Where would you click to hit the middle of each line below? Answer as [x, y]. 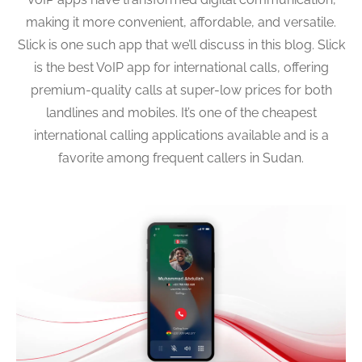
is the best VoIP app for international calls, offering [181, 67]
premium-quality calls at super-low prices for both [181, 90]
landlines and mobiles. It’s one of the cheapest [181, 112]
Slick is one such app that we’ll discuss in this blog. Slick [181, 44]
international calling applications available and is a [181, 135]
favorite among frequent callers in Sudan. [181, 158]
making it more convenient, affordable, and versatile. [181, 22]
